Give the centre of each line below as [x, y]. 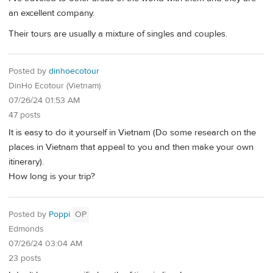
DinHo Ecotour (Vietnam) [55, 86]
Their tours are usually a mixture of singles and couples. [118, 34]
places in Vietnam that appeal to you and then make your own [131, 147]
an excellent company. [51, 13]
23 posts [25, 258]
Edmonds [26, 229]
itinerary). [26, 162]
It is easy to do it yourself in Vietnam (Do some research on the [132, 133]
